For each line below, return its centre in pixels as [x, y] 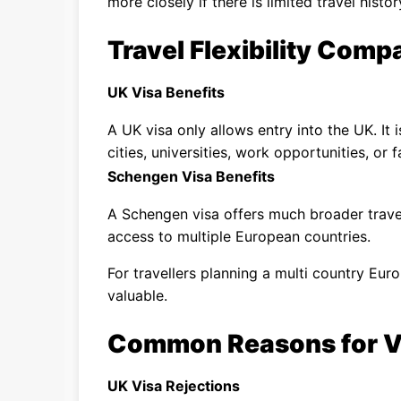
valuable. [137, 295]
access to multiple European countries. [239, 236]
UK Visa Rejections [174, 386]
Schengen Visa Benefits [191, 176]
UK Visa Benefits [166, 92]
